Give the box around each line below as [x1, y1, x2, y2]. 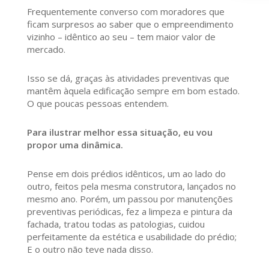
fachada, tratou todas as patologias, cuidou [26, 218, 205, 231]
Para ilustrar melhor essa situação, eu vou [26, 126, 213, 139]
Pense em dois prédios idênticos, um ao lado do [26, 168, 226, 180]
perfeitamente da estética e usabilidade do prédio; [26, 231, 237, 243]
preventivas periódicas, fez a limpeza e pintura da [26, 205, 232, 218]
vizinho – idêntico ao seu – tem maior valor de [26, 31, 216, 43]
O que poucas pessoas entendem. [26, 97, 169, 110]
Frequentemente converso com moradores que [26, 5, 225, 18]
